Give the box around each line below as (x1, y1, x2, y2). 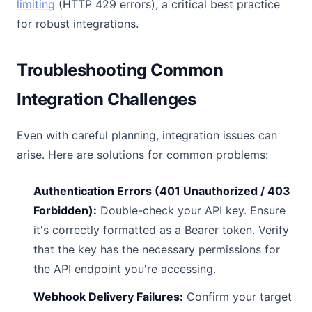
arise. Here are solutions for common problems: (17, 148, 268, 162)
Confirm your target (183, 290, 292, 304)
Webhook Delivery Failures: (33, 290, 183, 304)
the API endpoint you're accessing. (33, 262, 216, 276)
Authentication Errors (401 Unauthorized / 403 (33, 184, 290, 198)
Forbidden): (33, 203, 97, 217)
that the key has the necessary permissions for (33, 242, 280, 256)
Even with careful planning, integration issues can (17, 128, 277, 142)
